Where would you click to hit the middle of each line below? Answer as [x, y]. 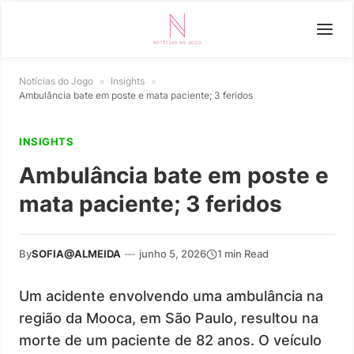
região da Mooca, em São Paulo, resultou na [169, 318]
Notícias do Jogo [56, 81]
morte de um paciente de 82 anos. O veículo [170, 340]
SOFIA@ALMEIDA [76, 254]
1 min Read [243, 254]
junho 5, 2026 [173, 254]
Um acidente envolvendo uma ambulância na [171, 296]
